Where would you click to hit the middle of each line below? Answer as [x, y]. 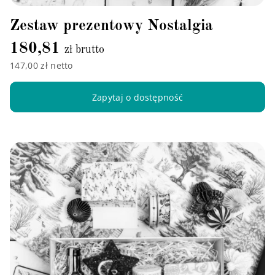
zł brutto [84, 50]
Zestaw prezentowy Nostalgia [111, 26]
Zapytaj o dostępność [137, 97]
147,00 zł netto [41, 66]
